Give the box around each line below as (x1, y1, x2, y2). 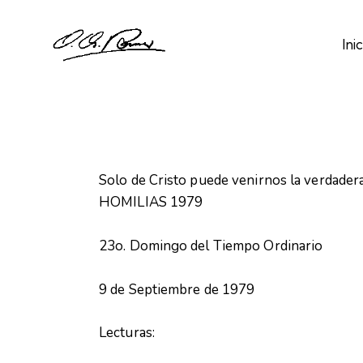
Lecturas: (99, 323, 155, 343)
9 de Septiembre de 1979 (99, 280, 255, 299)
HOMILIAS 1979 (99, 193, 203, 212)
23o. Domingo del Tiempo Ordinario (99, 236, 323, 255)
